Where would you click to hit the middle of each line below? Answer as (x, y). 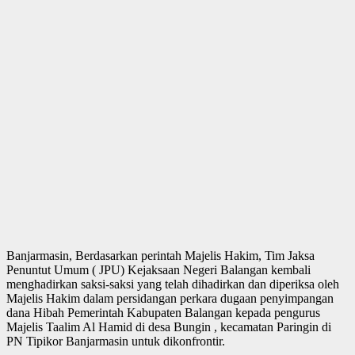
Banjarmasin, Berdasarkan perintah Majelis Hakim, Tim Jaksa (160, 255)
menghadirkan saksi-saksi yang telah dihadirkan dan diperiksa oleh (173, 284)
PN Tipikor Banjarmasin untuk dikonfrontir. (116, 341)
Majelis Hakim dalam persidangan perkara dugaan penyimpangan (170, 298)
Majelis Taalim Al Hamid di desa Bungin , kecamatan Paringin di (169, 326)
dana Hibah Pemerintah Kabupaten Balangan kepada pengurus (163, 312)
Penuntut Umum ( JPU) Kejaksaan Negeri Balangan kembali (158, 269)
